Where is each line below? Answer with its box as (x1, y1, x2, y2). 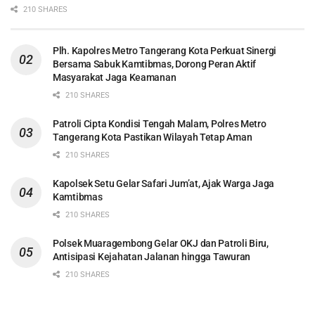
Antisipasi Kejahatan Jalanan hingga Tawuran (53, 250, 250, 262)
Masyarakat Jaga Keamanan (53, 71, 176, 83)
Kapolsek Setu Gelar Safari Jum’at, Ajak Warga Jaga (53, 177, 275, 189)
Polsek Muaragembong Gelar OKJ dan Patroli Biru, (53, 237, 269, 249)
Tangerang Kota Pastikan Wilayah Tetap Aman (53, 131, 252, 143)
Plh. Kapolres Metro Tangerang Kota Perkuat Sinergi (53, 44, 277, 56)
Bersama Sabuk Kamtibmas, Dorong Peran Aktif (53, 58, 256, 70)
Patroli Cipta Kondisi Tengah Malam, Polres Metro (53, 117, 266, 129)
